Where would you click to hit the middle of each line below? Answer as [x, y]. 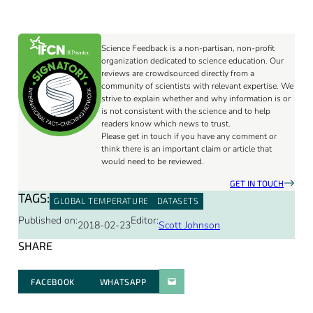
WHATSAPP [123, 281]
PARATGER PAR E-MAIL [172, 281]
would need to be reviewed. [152, 161]
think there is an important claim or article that [186, 148]
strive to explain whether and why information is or [196, 98]
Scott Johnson [189, 225]
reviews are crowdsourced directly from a [177, 73]
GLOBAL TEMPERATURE [101, 201]
